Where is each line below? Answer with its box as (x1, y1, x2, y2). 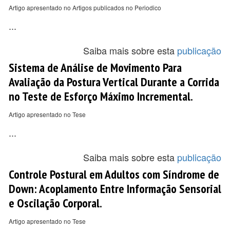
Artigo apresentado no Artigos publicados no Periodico (9, 3, 161, 12)
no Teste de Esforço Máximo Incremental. (9, 88, 193, 104)
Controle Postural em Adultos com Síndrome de (9, 166, 219, 182)
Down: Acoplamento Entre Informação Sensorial (9, 181, 221, 196)
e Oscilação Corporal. (9, 195, 102, 210)
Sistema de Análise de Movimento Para (9, 60, 182, 75)
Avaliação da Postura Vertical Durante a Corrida (9, 74, 219, 89)
